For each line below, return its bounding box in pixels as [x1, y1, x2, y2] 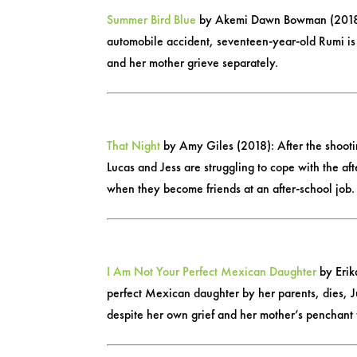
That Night [107, 136, 161, 154]
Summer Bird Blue [107, 10, 197, 28]
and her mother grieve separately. [107, 53, 279, 71]
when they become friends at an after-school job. [107, 179, 355, 197]
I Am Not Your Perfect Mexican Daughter [107, 262, 317, 280]
